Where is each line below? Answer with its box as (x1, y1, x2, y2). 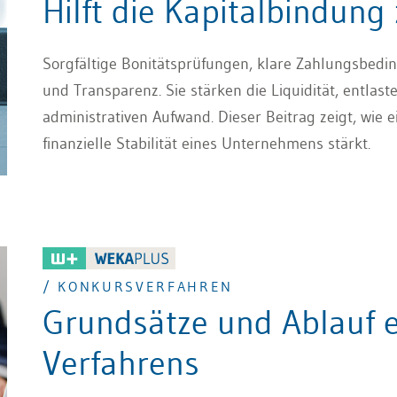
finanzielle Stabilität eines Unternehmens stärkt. (43, 134, 370, 154)
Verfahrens (43, 342, 199, 385)
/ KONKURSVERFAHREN (43, 277, 234, 296)
